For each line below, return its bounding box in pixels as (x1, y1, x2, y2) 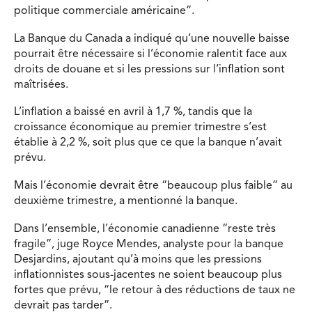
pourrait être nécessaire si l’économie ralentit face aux (14, 48, 287, 60)
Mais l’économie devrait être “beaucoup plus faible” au (14, 180, 292, 192)
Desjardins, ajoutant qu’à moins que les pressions (14, 253, 262, 265)
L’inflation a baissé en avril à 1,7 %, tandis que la (14, 107, 252, 118)
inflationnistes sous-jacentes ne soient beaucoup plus (14, 269, 282, 281)
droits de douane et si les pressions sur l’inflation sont (14, 63, 285, 75)
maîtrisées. (14, 79, 68, 91)
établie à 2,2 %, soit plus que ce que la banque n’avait (14, 137, 282, 149)
